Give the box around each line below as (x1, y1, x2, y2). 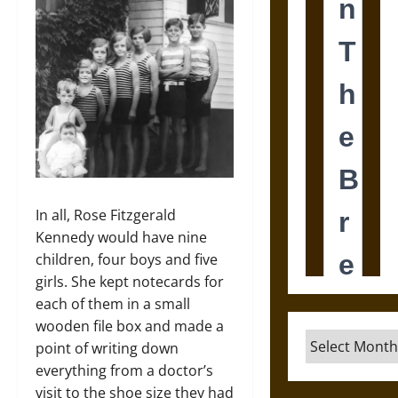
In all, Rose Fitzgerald (36, 204, 176, 225)
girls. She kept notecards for (36, 271, 224, 291)
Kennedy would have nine (36, 227, 207, 247)
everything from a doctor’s (36, 360, 213, 380)
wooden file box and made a (36, 315, 224, 336)
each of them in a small (36, 293, 190, 314)
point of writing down (36, 338, 179, 358)
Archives (304, 330, 365, 349)
